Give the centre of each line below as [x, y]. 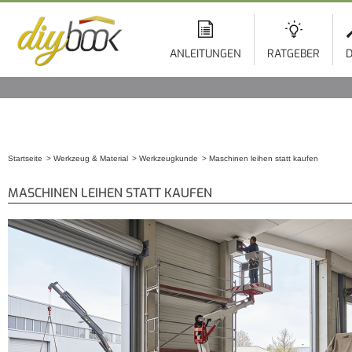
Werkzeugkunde [169, 158]
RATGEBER [293, 54]
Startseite [25, 158]
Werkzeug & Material [91, 158]
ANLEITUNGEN [205, 54]
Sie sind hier [43, 177]
